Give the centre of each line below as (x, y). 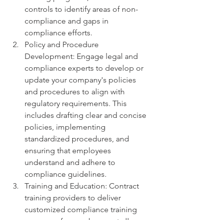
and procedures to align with (76, 92)
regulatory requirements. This (77, 104)
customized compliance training (82, 210)
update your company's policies (81, 80)
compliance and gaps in (68, 21)
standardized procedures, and (78, 139)
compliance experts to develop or (85, 68)
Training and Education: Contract (83, 186)
